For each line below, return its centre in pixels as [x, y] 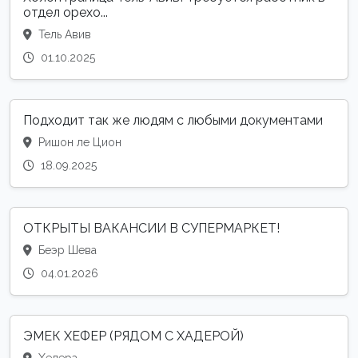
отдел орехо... [66, 13]
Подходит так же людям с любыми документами [173, 121]
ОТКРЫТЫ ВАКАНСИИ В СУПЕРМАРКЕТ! [151, 229]
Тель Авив [63, 35]
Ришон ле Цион [78, 143]
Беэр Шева [66, 251]
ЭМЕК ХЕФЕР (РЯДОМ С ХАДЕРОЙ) [133, 336]
